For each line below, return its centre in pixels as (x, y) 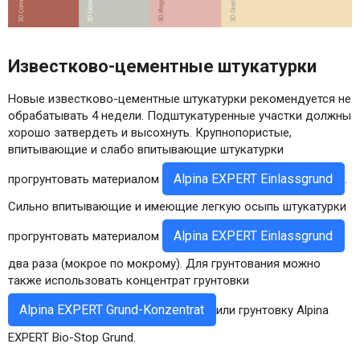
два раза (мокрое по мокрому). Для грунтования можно (164, 264)
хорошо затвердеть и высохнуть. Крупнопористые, (150, 133)
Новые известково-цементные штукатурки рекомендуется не (180, 99)
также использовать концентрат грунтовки (129, 281)
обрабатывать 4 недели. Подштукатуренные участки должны (180, 116)
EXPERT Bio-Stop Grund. (72, 338)
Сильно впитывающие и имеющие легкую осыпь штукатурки (177, 207)
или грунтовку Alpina (272, 310)
